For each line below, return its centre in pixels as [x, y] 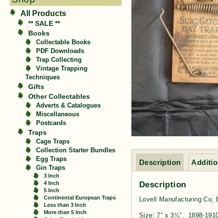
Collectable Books [63, 42]
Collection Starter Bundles [76, 150]
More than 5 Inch [65, 212]
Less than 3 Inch [65, 205]
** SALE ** [44, 23]
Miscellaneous [58, 114]
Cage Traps [53, 142]
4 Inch [52, 183]
